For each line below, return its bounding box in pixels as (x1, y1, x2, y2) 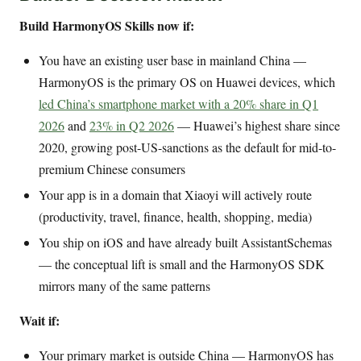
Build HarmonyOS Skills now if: (19, 16, 194, 35)
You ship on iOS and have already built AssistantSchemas (39, 233, 332, 251)
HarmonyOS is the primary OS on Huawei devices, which (39, 73, 335, 91)
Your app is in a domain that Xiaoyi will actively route (39, 186, 312, 204)
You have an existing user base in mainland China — (39, 52, 306, 69)
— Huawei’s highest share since (174, 117, 340, 135)
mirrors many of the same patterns (39, 276, 210, 294)
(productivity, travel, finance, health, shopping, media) (39, 208, 312, 226)
